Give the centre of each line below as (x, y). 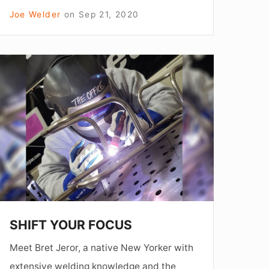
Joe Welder (35, 14)
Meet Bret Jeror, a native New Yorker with (101, 248)
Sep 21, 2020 (109, 14)
